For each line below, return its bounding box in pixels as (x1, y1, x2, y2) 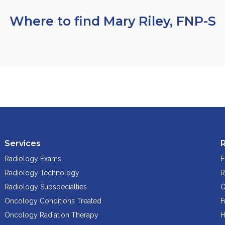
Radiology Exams (4, 154, 61, 163)
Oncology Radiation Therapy (4, 210, 98, 219)
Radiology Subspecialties (4, 182, 87, 191)
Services (4, 138, 41, 148)
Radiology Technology (4, 168, 79, 177)
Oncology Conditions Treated (4, 196, 101, 205)
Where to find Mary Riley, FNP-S (9, 13, 216, 29)
